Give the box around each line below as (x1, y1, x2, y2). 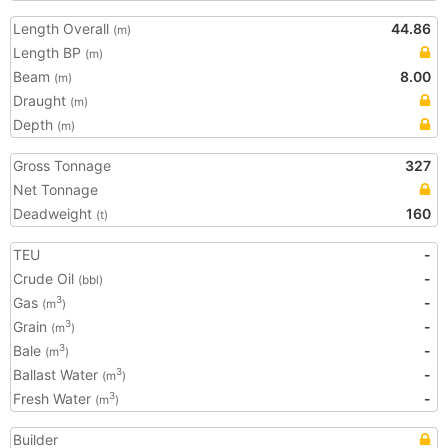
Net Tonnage (13, 181, 98, 198)
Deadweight (13, 205, 96, 222)
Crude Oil (13, 270, 78, 287)
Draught (13, 92, 70, 109)
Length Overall (13, 20, 113, 37)
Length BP (13, 44, 85, 61)
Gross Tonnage (13, 157, 111, 174)
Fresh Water (13, 390, 95, 407)
